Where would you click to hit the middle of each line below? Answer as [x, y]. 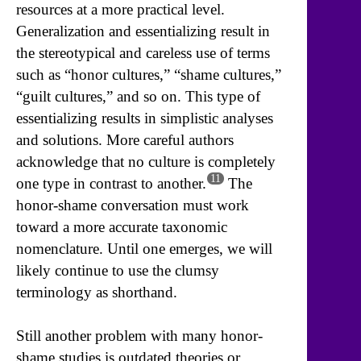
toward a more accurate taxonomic [122, 226]
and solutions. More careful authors [125, 139]
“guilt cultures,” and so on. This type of [138, 96]
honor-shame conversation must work [133, 205]
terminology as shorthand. [97, 292]
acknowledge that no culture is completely [146, 161]
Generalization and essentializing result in [143, 31]
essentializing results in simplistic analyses [145, 118]
